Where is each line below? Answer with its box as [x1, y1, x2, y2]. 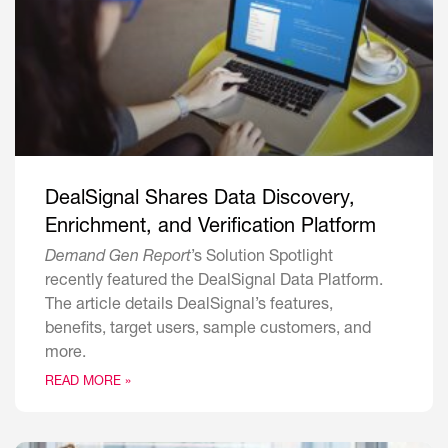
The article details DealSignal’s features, [45, 298, 333, 315]
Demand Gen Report [45, 250, 191, 267]
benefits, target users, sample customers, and [45, 322, 371, 339]
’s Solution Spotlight [191, 250, 333, 267]
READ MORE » [45, 376, 131, 390]
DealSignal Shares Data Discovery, [45, 190, 355, 211]
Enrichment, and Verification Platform [45, 218, 376, 239]
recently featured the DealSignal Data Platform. [45, 274, 383, 291]
